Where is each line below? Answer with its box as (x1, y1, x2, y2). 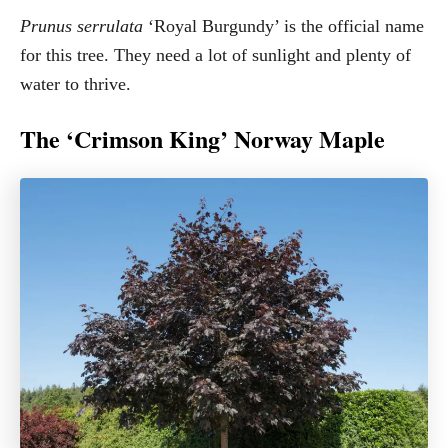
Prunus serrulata (20, 15, 148, 36)
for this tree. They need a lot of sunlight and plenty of (20, 44, 411, 65)
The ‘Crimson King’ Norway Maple (20, 120, 385, 156)
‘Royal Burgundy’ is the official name (148, 15, 424, 36)
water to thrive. (20, 73, 131, 94)
